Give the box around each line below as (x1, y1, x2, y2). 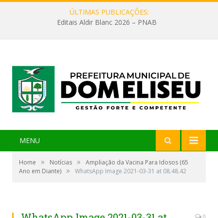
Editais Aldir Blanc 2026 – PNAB (56, 18, 157, 27)
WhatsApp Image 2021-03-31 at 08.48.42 (75, 167, 186, 176)
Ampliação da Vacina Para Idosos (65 (86, 158, 188, 167)
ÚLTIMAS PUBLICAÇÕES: (69, 7, 149, 17)
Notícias (50, 158, 72, 167)
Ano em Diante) (19, 167, 61, 176)
